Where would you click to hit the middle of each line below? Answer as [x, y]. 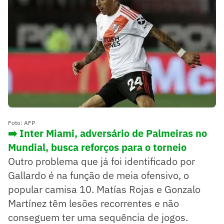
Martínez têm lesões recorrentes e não [93, 203]
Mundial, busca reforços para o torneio [97, 147]
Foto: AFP [21, 122]
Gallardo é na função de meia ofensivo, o [98, 175]
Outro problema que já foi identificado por [101, 161]
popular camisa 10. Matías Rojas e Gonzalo [104, 189]
